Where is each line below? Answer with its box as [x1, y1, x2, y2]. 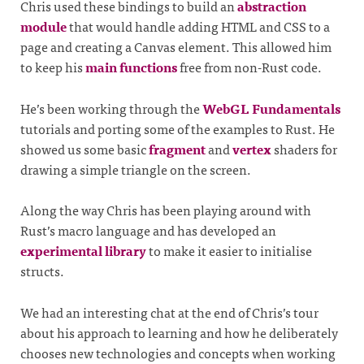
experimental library [20, 240, 146, 262]
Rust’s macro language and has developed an [20, 219, 276, 241]
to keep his [20, 56, 85, 78]
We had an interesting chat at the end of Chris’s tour [20, 301, 318, 323]
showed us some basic [20, 137, 149, 159]
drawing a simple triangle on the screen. [20, 158, 251, 180]
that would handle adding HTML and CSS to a [67, 15, 330, 37]
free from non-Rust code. [177, 56, 322, 78]
